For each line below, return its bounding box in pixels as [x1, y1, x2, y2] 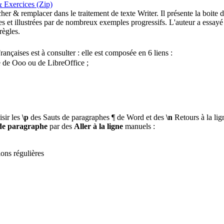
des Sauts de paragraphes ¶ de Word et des [28, 113, 166, 122]
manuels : [123, 122, 155, 131]
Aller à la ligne [74, 122, 123, 131]
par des [47, 122, 74, 131]
